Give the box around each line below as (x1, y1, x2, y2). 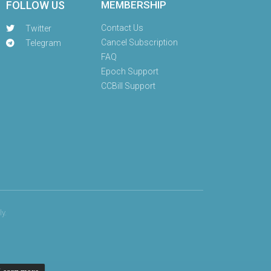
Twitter (25, 24, 52, 33)
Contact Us (100, 23, 143, 33)
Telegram (25, 38, 62, 48)
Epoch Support (100, 67, 158, 76)
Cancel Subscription (100, 38, 178, 47)
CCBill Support (100, 81, 155, 91)
